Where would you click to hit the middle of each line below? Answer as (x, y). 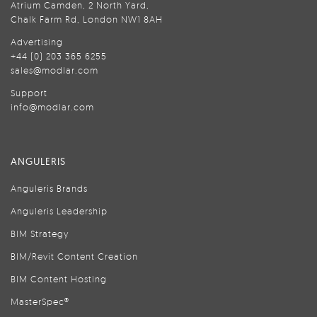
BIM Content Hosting (59, 279)
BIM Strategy (40, 234)
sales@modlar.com (54, 70)
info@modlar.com (52, 107)
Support (29, 93)
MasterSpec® (40, 301)
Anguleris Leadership (59, 211)
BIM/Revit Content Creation (74, 256)
